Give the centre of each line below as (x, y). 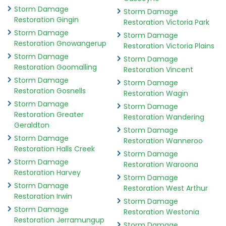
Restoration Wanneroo (163, 141)
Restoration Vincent (158, 70)
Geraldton (32, 125)
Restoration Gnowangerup (60, 44)
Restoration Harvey (47, 173)
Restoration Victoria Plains (169, 46)
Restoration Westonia (161, 212)
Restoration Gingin (46, 20)
